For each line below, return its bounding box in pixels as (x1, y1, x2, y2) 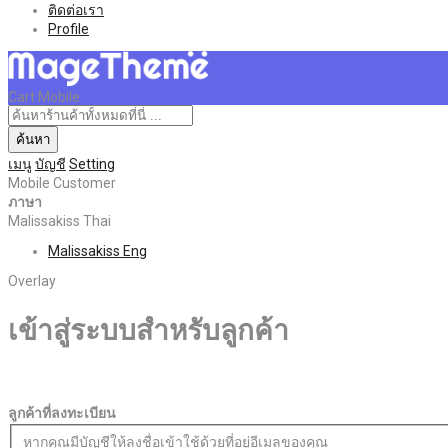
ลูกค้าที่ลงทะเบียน (8, 405, 116, 422)
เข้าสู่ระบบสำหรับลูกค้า (8, 313, 289, 347)
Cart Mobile (8, 88, 80, 105)
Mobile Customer (8, 174, 116, 191)
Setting (69, 155, 115, 172)
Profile (48, 20, 89, 37)
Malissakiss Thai (8, 212, 111, 229)
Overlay (8, 272, 56, 289)
